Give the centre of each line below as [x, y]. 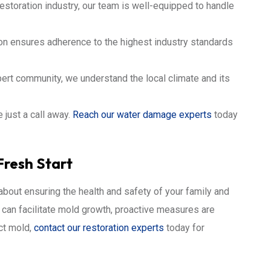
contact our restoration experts [99, 228]
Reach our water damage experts [142, 115]
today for [184, 228]
